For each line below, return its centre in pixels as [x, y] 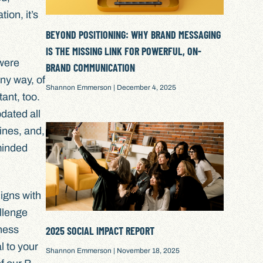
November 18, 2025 [148, 251]
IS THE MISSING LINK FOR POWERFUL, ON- [124, 51]
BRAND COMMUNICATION [91, 68]
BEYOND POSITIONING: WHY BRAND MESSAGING [134, 35]
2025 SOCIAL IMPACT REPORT [100, 231]
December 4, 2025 [146, 88]
